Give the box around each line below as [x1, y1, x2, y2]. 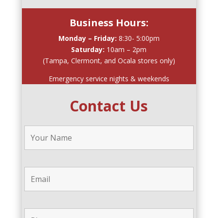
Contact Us [70, 95, 148, 116]
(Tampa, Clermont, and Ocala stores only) [42, 55, 175, 65]
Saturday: [71, 44, 105, 54]
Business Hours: [69, 16, 148, 29]
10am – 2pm [105, 44, 147, 54]
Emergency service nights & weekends [48, 73, 169, 83]
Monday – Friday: [58, 33, 117, 43]
